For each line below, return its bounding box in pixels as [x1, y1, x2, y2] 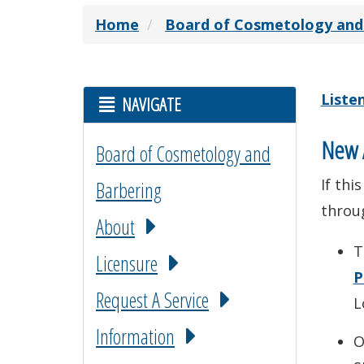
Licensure [96, 249, 158, 277]
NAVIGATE [118, 92, 181, 116]
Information [96, 323, 175, 350]
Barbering [96, 176, 162, 204]
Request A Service [96, 286, 209, 314]
